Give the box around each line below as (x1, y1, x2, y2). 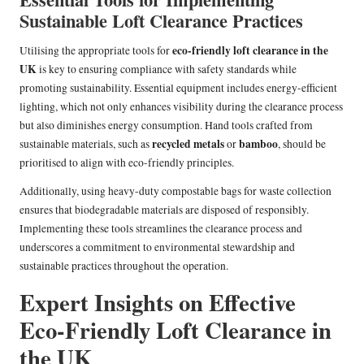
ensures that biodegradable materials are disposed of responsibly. (19, 201, 309, 217)
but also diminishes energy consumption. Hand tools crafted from (19, 117, 313, 132)
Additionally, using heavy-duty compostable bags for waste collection (19, 183, 331, 198)
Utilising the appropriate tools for (19, 42, 172, 58)
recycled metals (152, 135, 224, 152)
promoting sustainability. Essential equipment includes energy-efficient (19, 80, 337, 95)
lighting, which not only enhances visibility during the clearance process (19, 98, 343, 114)
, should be (278, 136, 326, 151)
